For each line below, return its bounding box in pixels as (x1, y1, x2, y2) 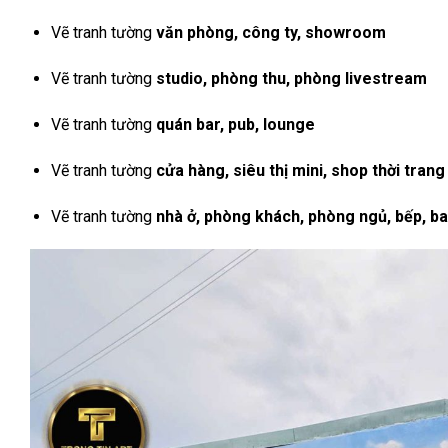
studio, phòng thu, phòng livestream (155, 69, 427, 89)
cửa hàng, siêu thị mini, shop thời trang (155, 160, 445, 180)
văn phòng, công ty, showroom (155, 23, 386, 43)
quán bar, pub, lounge (155, 115, 315, 135)
